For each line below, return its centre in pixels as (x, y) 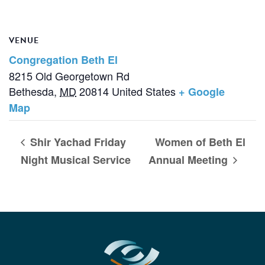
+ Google (202, 92)
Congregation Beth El (63, 60)
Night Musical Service (76, 159)
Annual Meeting (190, 159)
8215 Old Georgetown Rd (69, 76)
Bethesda (31, 91)
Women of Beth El (201, 142)
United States (144, 91)
